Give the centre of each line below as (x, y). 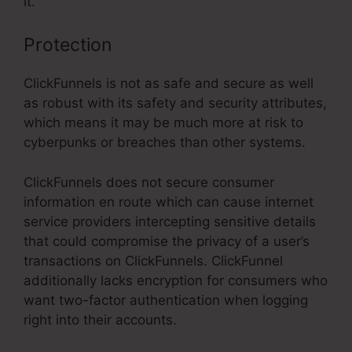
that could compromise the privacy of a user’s (167, 241)
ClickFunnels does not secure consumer (149, 182)
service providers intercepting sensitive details (170, 221)
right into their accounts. (100, 319)
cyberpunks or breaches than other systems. (165, 143)
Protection (68, 45)
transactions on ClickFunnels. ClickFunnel (153, 260)
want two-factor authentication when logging (166, 300)
